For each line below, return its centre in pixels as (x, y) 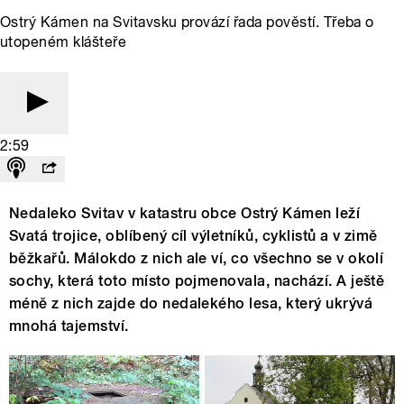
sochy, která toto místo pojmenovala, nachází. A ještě (197, 280)
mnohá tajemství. (69, 326)
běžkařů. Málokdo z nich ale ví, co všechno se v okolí (197, 258)
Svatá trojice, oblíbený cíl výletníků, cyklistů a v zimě (193, 235)
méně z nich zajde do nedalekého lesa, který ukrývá (191, 303)
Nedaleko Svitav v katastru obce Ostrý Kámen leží (185, 213)
